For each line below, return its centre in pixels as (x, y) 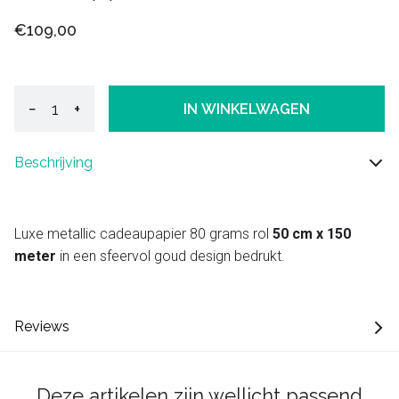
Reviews (42, 327)
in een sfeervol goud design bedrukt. (171, 256)
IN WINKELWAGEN (247, 109)
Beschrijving (53, 163)
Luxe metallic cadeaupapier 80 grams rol (143, 234)
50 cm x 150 (312, 234)
